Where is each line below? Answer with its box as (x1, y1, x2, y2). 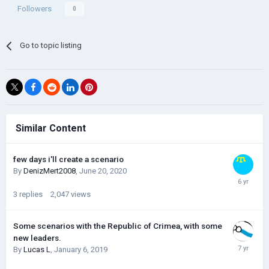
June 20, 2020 (79, 166, 127, 175)
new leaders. (13, 233, 61, 243)
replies (19, 190, 43, 199)
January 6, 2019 (54, 245, 107, 254)
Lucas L (23, 245, 50, 254)
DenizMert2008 (23, 166, 76, 175)
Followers (17, 4, 52, 13)
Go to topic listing (20, 41, 82, 50)
